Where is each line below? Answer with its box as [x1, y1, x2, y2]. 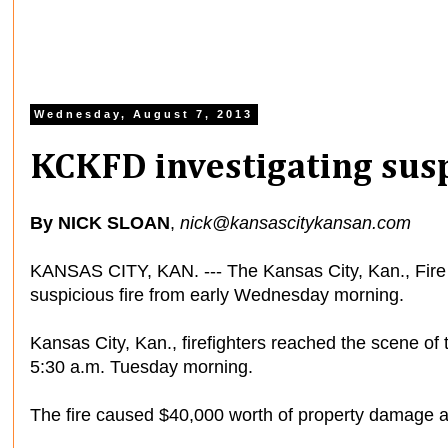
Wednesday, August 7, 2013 [34, 108, 254, 121]
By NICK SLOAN [30, 212, 170, 233]
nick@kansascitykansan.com [180, 212, 411, 233]
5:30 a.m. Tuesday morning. [30, 356, 258, 377]
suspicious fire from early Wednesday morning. [30, 284, 409, 305]
